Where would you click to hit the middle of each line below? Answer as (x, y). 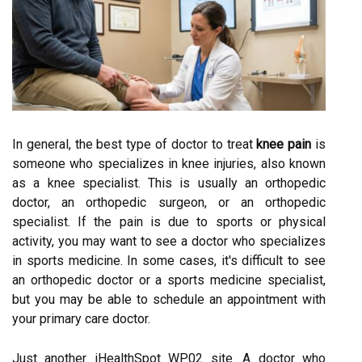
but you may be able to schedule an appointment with (169, 299)
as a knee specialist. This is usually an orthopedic (169, 183)
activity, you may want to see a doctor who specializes (169, 241)
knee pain (284, 144)
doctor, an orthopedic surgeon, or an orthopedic (169, 202)
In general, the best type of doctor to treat (135, 144)
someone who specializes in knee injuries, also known (169, 163)
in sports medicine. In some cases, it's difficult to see (169, 260)
